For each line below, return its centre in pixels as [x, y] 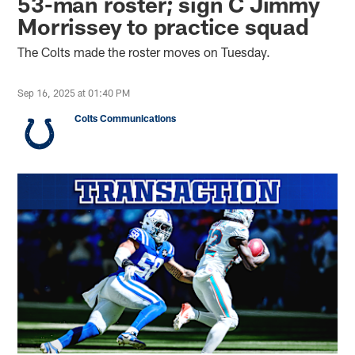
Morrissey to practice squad [163, 26]
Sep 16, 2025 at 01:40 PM [74, 92]
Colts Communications [126, 118]
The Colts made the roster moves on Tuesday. [144, 52]
